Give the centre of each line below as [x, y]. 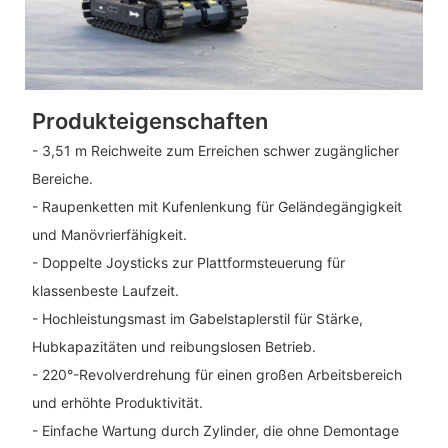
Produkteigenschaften [149, 121]
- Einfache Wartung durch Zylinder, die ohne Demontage [215, 431]
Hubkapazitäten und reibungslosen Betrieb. [173, 347]
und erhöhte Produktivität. [117, 403]
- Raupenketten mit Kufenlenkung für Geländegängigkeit [216, 207]
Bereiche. [62, 179]
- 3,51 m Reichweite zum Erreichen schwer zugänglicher [215, 151]
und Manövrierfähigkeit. [109, 235]
